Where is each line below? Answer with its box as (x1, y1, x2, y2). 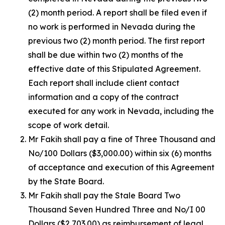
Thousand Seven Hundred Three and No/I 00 (28, 204, 205, 214)
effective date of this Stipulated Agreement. (28, 64, 200, 74)
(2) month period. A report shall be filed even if (28, 8, 207, 18)
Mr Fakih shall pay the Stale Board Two (28, 190, 180, 200)
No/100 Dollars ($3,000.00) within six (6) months (28, 148, 211, 158)
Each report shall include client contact (28, 78, 179, 88)
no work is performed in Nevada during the (28, 22, 195, 32)
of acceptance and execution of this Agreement (28, 162, 214, 172)
